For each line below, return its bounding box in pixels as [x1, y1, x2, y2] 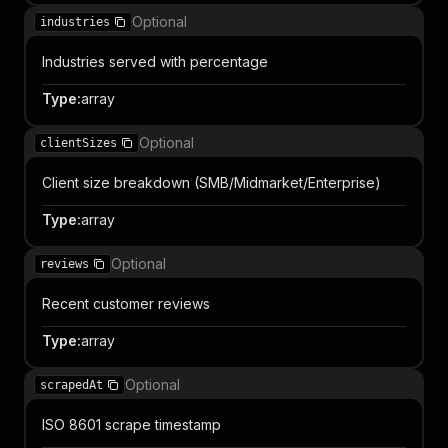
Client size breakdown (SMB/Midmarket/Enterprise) [42, 174, 381, 191]
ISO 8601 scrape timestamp [42, 416, 221, 433]
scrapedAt [40, 378, 103, 392]
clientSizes [40, 136, 117, 150]
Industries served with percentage [42, 53, 268, 70]
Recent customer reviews [42, 295, 210, 312]
